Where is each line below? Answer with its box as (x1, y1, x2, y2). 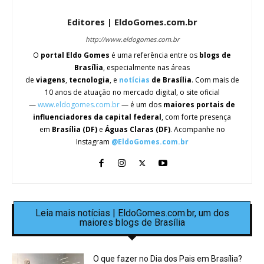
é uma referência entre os (110, 50, 199, 61)
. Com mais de (191, 75, 239, 85)
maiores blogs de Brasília (79, 217, 185, 229)
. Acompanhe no (170, 124, 225, 135)
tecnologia (68, 75, 110, 85)
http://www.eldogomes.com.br (85, 35, 179, 44)
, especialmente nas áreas (103, 62, 190, 73)
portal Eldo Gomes (41, 50, 110, 61)
